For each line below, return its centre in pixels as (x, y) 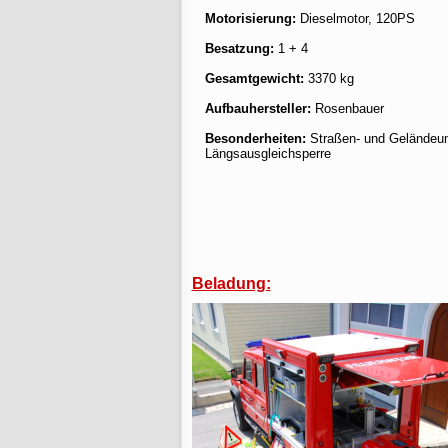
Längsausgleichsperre (267, 153)
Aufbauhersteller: (257, 108)
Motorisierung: (250, 18)
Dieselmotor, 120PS (355, 18)
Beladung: (231, 283)
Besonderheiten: (255, 138)
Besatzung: (239, 48)
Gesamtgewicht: (254, 78)
